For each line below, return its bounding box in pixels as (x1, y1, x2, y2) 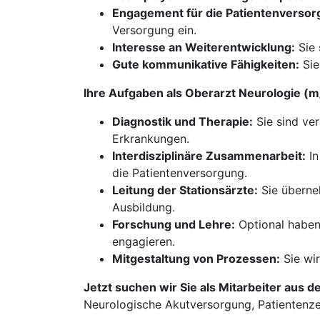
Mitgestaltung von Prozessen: (112, 251, 280, 266)
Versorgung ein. (112, 23, 196, 37)
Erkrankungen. (112, 131, 189, 146)
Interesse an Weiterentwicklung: (112, 40, 295, 54)
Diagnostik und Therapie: (112, 114, 253, 129)
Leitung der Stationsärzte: (112, 183, 258, 197)
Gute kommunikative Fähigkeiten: (112, 57, 299, 71)
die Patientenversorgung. (112, 166, 247, 180)
